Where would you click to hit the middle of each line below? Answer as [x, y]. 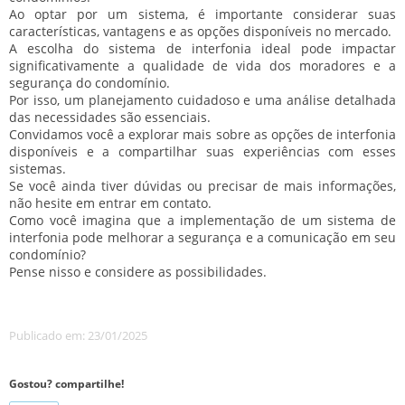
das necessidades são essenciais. [110, 117]
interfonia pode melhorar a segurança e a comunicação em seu [202, 237]
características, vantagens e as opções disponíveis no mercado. [200, 31]
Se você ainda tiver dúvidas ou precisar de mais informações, [202, 185]
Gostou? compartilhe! [66, 383]
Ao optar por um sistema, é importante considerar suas [202, 14]
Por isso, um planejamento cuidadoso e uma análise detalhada [202, 99]
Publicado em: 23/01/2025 [78, 335]
